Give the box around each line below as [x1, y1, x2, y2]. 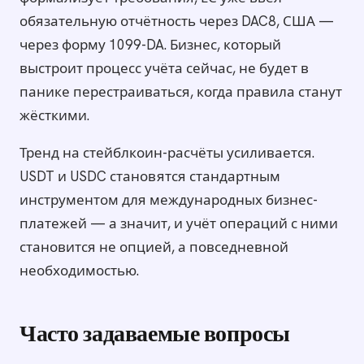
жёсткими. [19, 106, 89, 124]
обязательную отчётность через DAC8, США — [19, 11, 334, 30]
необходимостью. [19, 261, 139, 279]
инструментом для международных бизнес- [19, 190, 318, 209]
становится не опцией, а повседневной [19, 237, 288, 256]
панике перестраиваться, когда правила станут [19, 82, 342, 101]
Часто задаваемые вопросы [19, 323, 290, 347]
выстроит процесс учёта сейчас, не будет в [19, 58, 309, 77]
